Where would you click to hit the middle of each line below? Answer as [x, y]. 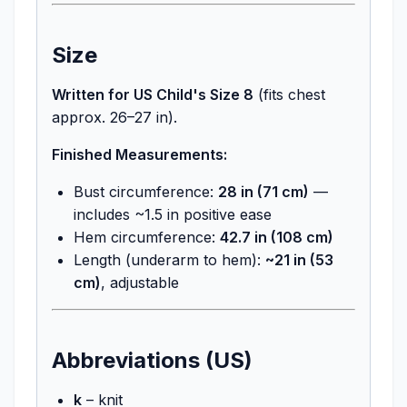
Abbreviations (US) [152, 360]
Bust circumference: [146, 191]
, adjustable [140, 282]
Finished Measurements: [139, 154]
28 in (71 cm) [263, 191]
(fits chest [289, 94]
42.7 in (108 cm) [277, 237]
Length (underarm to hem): [169, 259]
